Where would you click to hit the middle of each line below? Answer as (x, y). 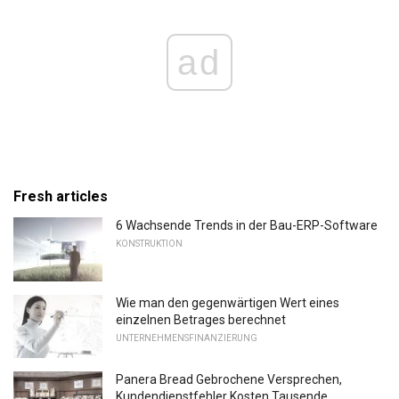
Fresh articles (61, 196)
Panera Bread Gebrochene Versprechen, (229, 380)
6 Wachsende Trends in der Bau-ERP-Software (247, 225)
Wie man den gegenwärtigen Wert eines (228, 302)
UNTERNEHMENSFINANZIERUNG (187, 338)
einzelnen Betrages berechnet (201, 319)
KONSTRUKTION (149, 243)
